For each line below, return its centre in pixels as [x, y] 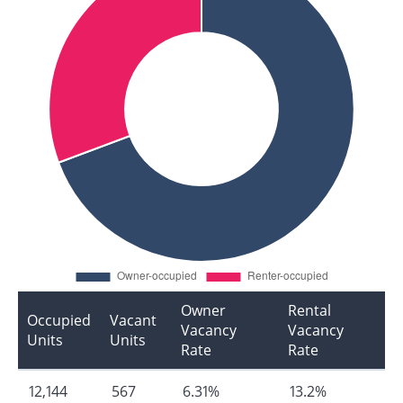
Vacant [133, 320]
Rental [309, 310]
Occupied [59, 320]
